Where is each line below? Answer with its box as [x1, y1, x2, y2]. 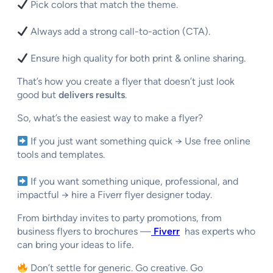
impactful [17, 189, 59, 201]
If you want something [28, 175, 131, 188]
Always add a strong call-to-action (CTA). [28, 26, 211, 38]
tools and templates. [17, 149, 105, 161]
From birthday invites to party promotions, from [17, 212, 222, 224]
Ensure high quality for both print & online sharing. [28, 52, 246, 65]
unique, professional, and [130, 175, 239, 188]
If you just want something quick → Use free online [28, 135, 251, 147]
